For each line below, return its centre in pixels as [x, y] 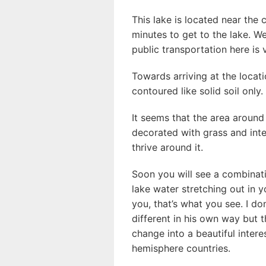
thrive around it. [167, 148]
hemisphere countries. [181, 248]
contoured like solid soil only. [197, 91]
